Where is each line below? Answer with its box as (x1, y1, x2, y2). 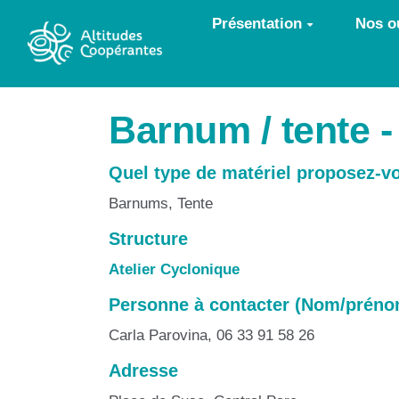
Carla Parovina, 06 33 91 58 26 (109, 327, 314, 344)
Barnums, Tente (109, 195, 213, 212)
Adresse (109, 361, 178, 380)
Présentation (211, 15, 302, 32)
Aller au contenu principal (21, 12, 205, 29)
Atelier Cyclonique (109, 261, 240, 278)
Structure (109, 229, 188, 248)
